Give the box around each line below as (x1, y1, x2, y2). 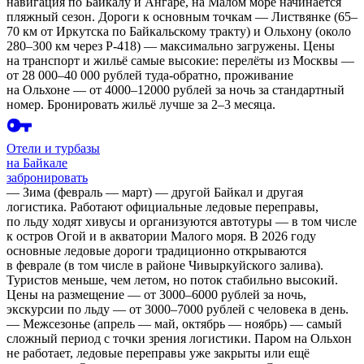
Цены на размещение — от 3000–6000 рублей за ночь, (6, 288, 306, 302)
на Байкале (6, 156, 67, 171)
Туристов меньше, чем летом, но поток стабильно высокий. (6, 273, 338, 288)
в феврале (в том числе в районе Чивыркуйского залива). (6, 258, 323, 273)
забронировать (6, 171, 88, 185)
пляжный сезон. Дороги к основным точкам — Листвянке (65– (6, 10, 357, 24)
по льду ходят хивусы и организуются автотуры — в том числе (6, 214, 357, 229)
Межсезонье (23, 317, 90, 331)
